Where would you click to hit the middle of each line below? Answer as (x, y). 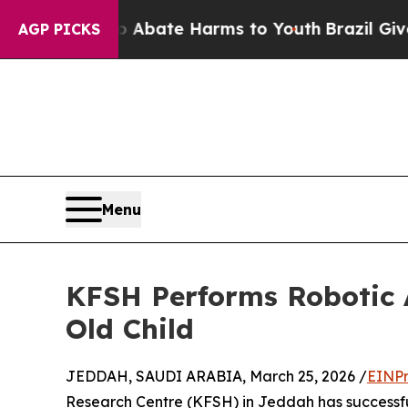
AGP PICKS (59, 29)
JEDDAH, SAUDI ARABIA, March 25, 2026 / (216, 376)
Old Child (130, 328)
